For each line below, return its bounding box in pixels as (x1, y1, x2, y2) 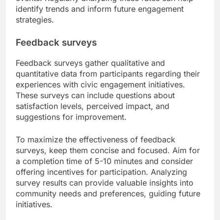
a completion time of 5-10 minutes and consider (16, 156, 193, 166)
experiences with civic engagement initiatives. (16, 79, 185, 89)
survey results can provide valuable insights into (16, 177, 193, 188)
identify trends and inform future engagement (16, 4, 184, 14)
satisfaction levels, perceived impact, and (16, 101, 169, 111)
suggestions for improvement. (16, 111, 127, 122)
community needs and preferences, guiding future (16, 188, 200, 198)
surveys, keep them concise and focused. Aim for (16, 145, 200, 155)
